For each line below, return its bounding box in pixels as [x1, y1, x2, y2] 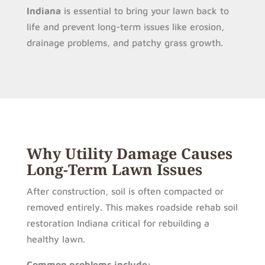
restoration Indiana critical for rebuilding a [26, 218, 209, 228]
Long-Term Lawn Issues [26, 159, 202, 179]
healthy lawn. [26, 234, 85, 244]
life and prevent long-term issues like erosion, [26, 21, 224, 32]
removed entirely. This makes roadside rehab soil [26, 202, 238, 212]
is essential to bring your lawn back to [60, 5, 229, 16]
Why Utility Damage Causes [26, 143, 232, 163]
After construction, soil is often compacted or [26, 186, 224, 196]
